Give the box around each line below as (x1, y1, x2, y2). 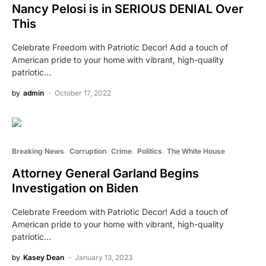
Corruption (69, 146, 106, 156)
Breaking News (12, 146, 64, 156)
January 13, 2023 (75, 252, 132, 262)
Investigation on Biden (12, 180, 138, 195)
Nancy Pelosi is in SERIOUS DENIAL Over (12, 1, 243, 16)
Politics (137, 146, 162, 156)
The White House (167, 146, 225, 156)
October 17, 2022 (55, 88, 111, 97)
